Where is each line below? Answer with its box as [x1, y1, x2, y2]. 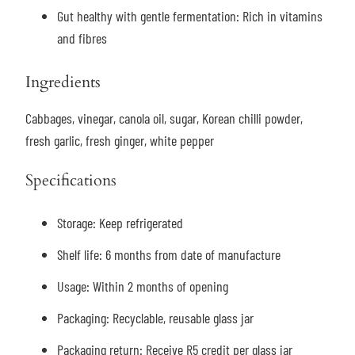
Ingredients [25, 71, 101, 94]
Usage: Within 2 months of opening [56, 277, 231, 296]
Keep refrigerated [98, 214, 183, 232]
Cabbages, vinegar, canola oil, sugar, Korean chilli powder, [25, 109, 303, 128]
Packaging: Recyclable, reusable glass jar [56, 309, 254, 327]
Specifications [25, 170, 116, 192]
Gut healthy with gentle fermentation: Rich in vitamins [56, 7, 323, 25]
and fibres [56, 29, 107, 48]
